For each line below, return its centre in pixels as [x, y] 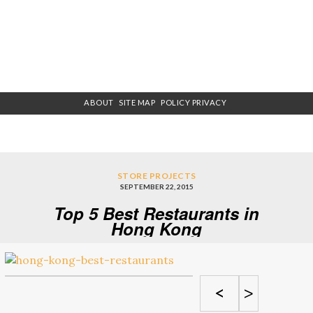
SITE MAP [137, 103]
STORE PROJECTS [156, 175]
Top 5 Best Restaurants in [156, 213]
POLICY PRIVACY [194, 103]
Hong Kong [156, 228]
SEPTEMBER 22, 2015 [156, 186]
